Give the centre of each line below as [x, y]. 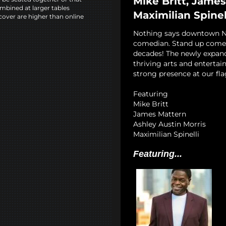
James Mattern [160, 114]
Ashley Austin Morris [169, 124]
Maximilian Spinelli [166, 134]
